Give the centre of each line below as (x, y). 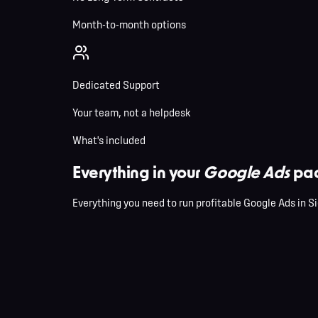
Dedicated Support (116, 84)
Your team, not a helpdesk (132, 112)
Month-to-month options (129, 24)
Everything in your (138, 171)
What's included (109, 140)
